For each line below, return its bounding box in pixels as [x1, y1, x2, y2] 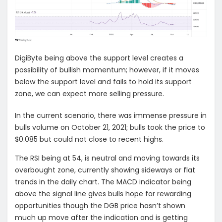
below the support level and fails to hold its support [15, 76, 192, 87]
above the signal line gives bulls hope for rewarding [15, 188, 191, 199]
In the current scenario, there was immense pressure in [15, 110, 207, 120]
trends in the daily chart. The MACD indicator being [15, 176, 191, 187]
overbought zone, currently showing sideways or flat [15, 165, 195, 175]
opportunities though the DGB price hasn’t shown [15, 200, 185, 211]
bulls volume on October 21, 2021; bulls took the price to [15, 122, 205, 132]
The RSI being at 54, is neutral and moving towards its [15, 153, 200, 163]
